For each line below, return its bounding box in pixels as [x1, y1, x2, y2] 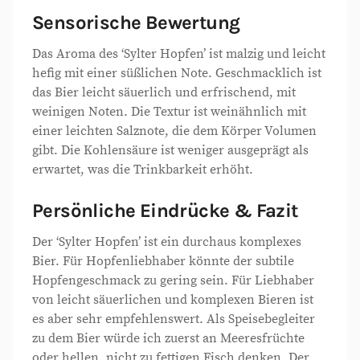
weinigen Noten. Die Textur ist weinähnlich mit [32, 104, 306, 120]
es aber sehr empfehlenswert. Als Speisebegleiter [32, 311, 315, 327]
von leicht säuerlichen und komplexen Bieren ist [32, 292, 313, 308]
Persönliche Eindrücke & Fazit [32, 199, 298, 222]
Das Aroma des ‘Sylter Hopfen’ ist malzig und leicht [32, 46, 325, 62]
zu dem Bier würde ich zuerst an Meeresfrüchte [32, 330, 305, 346]
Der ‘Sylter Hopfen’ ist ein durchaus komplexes [32, 234, 301, 250]
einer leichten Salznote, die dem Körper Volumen [32, 123, 317, 139]
